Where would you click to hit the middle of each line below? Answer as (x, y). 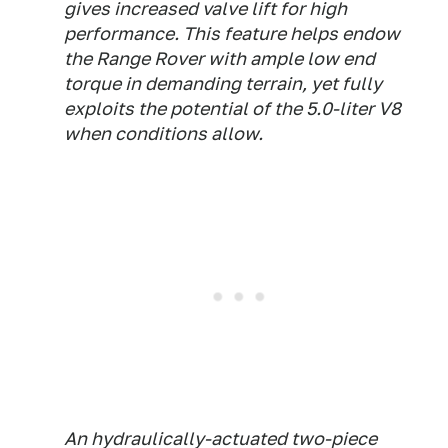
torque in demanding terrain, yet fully (223, 83)
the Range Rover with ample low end (219, 58)
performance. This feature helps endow (232, 33)
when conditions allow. (163, 133)
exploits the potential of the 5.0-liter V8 (232, 108)
